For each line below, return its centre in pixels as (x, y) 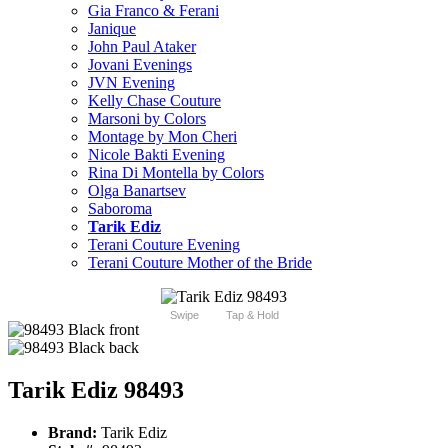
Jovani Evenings (140, 65)
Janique (112, 29)
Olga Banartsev (137, 191)
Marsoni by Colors (147, 119)
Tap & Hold (252, 315)
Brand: (72, 433)
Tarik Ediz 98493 (96, 390)
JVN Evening (131, 83)
